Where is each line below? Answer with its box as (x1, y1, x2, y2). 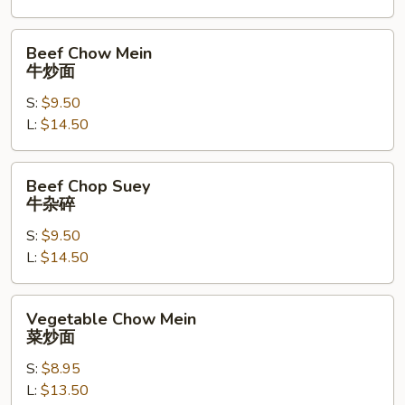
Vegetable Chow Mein (26, 308, 196, 330)
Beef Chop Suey (26, 175, 150, 197)
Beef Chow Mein (26, 42, 152, 64)
